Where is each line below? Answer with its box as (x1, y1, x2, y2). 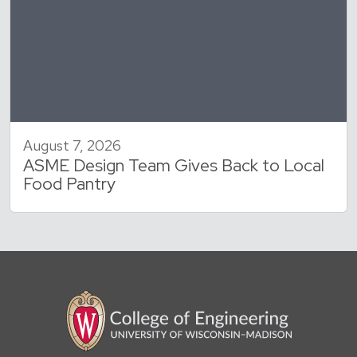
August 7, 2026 (23, 135, 121, 155)
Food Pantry (23, 172, 116, 194)
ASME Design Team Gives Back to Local (23, 154, 324, 176)
